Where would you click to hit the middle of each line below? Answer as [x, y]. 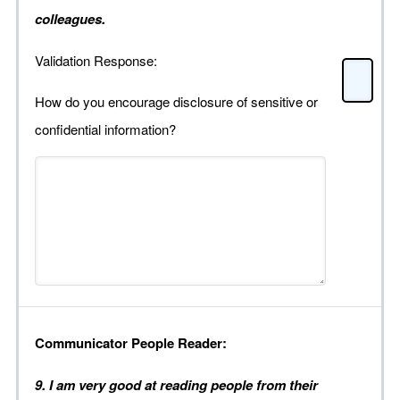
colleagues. [70, 19]
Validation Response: [98, 61]
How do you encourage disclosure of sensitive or [176, 102]
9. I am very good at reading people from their [176, 385]
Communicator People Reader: [131, 343]
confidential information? [105, 129]
